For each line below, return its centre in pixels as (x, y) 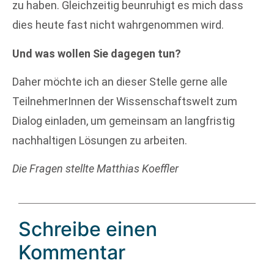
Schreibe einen (88, 229)
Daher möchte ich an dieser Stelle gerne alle (120, 82)
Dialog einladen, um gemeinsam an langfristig (124, 121)
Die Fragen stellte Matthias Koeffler (95, 169)
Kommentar (72, 252)
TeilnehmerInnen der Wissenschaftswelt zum (125, 102)
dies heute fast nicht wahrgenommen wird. (118, 25)
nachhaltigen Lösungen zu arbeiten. (100, 141)
